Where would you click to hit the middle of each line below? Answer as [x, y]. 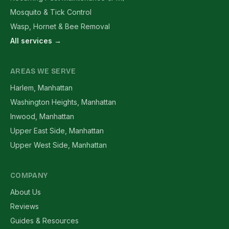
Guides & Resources [44, 221]
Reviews [25, 206]
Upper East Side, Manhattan [57, 131]
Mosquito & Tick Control [51, 12]
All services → [36, 41]
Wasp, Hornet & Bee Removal [60, 26]
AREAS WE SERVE [43, 71]
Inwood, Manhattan [42, 116]
